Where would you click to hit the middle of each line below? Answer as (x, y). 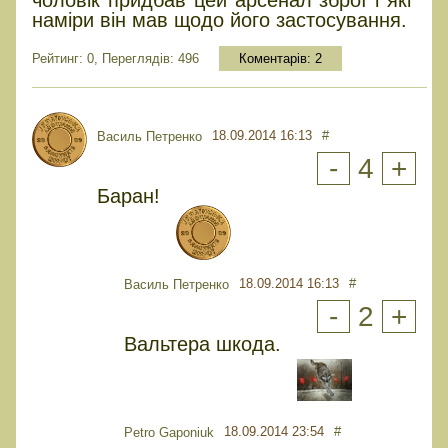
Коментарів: (277, 58)
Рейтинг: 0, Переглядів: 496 (115, 58)
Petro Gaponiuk (169, 432)
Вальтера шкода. (202, 343)
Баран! (128, 195)
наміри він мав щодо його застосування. (219, 19)
